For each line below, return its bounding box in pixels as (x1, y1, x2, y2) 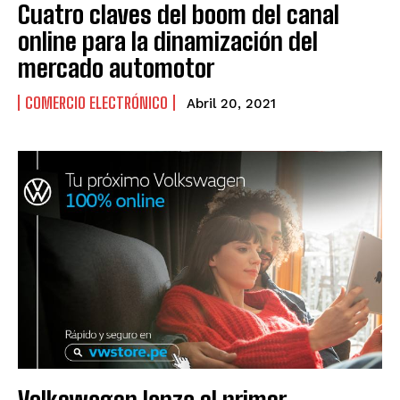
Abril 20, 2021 (187, 95, 276, 112)
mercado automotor (18, 52, 214, 83)
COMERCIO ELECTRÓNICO (25, 92, 168, 112)
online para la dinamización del (18, 25, 318, 56)
